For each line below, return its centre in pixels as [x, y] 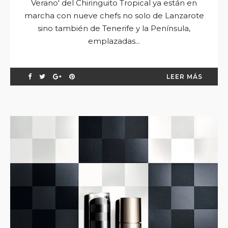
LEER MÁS [184, 76]
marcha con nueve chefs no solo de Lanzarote [114, 15]
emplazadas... [114, 41]
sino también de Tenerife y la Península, [114, 28]
